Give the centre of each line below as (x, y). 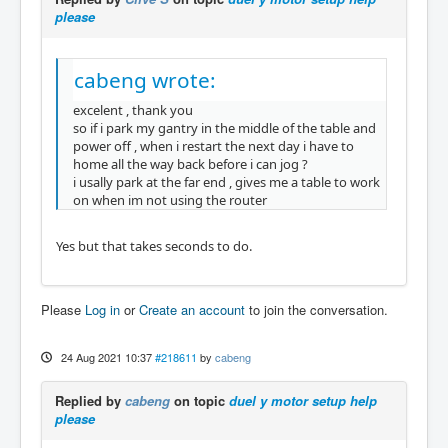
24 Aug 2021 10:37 (106, 357)
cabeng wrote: (145, 79)
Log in (102, 310)
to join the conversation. (316, 310)
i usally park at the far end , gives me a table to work (226, 181)
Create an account (192, 310)
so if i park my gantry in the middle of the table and (224, 127)
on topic (199, 401)
